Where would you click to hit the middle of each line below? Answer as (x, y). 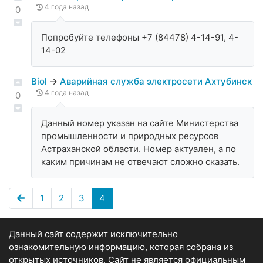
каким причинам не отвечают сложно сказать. (140, 162)
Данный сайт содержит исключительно (93, 234)
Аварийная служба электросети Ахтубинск (156, 82)
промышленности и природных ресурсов (130, 136)
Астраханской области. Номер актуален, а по (139, 149)
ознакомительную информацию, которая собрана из (121, 247)
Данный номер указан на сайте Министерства (140, 123)
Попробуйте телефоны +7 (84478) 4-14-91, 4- (140, 38)
